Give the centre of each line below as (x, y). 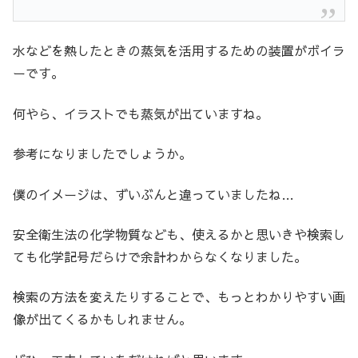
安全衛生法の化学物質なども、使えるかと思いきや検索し (179, 234)
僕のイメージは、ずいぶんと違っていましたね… (153, 194)
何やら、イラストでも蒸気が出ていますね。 (141, 113)
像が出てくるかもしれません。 (102, 319)
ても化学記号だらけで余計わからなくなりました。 (160, 256)
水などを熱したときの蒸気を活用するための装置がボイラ (179, 51)
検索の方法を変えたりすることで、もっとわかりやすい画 (179, 297)
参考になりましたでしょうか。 (102, 154)
